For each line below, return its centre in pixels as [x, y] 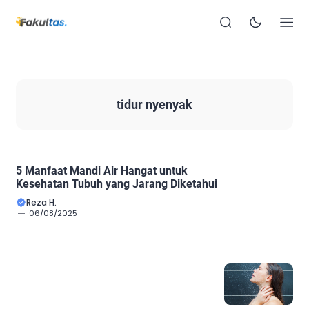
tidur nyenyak [154, 104]
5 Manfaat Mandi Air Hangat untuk [102, 170]
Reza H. [41, 202]
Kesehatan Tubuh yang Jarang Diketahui [117, 183]
